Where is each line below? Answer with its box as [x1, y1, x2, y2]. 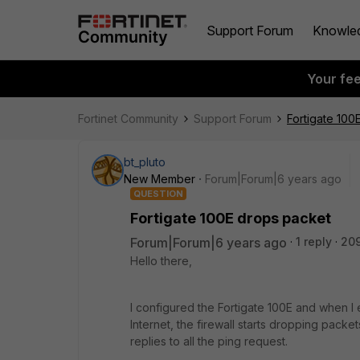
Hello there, [130, 254, 192, 268]
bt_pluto [124, 155, 166, 169]
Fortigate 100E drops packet [130, 210, 331, 227]
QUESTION [133, 188, 183, 199]
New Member [124, 172, 195, 186]
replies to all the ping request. [130, 334, 288, 348]
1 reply [296, 235, 332, 248]
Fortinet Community [78, 112, 178, 125]
